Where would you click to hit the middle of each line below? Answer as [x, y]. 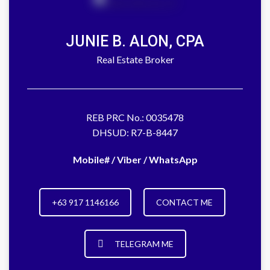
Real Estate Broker [135, 60]
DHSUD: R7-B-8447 [135, 133]
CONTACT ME [184, 202]
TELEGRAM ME [144, 244]
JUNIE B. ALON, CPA [135, 42]
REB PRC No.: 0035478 [135, 118]
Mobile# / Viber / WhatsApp [135, 160]
